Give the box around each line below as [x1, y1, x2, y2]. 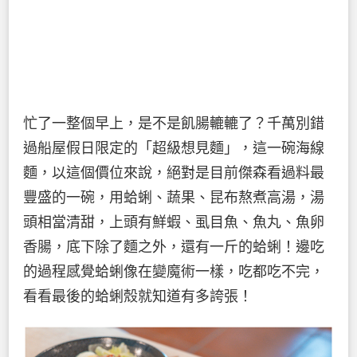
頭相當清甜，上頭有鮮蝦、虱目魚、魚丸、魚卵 [23, 214, 324, 231]
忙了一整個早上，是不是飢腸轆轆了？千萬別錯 [23, 116, 324, 132]
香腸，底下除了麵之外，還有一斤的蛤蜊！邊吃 [23, 239, 324, 256]
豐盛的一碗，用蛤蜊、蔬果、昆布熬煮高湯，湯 [23, 190, 324, 206]
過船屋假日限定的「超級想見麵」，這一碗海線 [23, 140, 324, 157]
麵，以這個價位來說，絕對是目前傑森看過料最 [23, 165, 324, 182]
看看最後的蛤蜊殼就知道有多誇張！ [23, 288, 253, 305]
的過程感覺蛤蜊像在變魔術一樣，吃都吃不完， [23, 264, 324, 280]
